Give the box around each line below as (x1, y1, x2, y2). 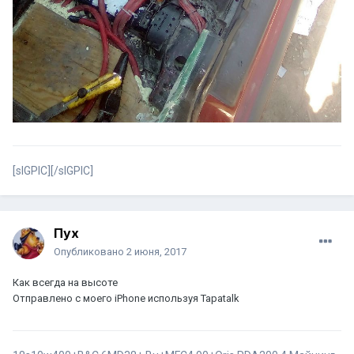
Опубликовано (54, 246, 126, 258)
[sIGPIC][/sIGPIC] (13, 164, 93, 178)
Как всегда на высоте (13, 277, 118, 289)
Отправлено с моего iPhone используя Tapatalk (13, 292, 239, 305)
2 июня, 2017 (126, 246, 186, 258)
